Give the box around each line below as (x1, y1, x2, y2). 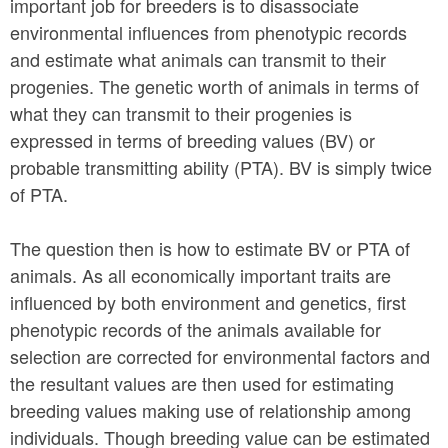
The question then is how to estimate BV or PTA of (10, 235, 410, 261)
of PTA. (10, 181, 73, 207)
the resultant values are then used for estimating (10, 370, 394, 396)
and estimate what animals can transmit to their (10, 46, 386, 72)
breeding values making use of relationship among (10, 397, 411, 423)
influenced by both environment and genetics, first (10, 289, 406, 315)
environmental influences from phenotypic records (10, 19, 407, 45)
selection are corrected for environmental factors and (10, 343, 430, 369)
